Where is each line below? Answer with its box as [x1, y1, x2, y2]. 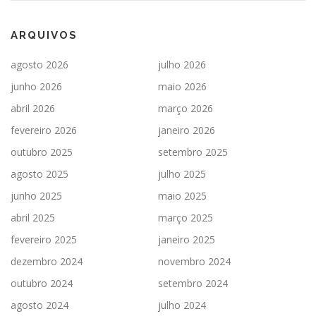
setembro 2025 [158, 145, 228, 159]
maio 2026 [158, 79, 207, 93]
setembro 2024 [158, 276, 228, 290]
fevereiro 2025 [11, 232, 77, 246]
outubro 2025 [11, 145, 73, 159]
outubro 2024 [11, 276, 73, 290]
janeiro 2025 [158, 232, 215, 246]
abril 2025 [11, 210, 55, 224]
